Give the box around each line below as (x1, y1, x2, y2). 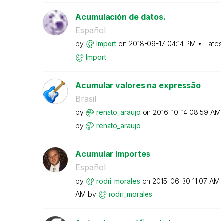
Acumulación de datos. (75, 11, 166, 22)
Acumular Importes (75, 148, 150, 159)
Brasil (75, 93, 96, 104)
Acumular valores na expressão (75, 80, 201, 90)
